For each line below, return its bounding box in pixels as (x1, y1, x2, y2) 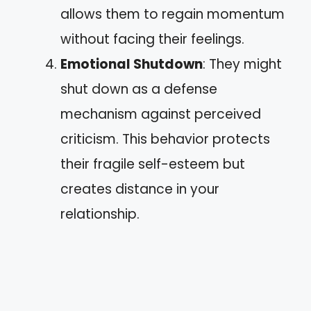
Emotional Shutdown (60, 55, 203, 74)
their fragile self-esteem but (60, 155, 245, 174)
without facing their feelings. (60, 30, 244, 49)
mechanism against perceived (60, 105, 261, 124)
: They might (203, 55, 282, 74)
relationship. (60, 205, 140, 224)
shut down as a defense (60, 80, 217, 99)
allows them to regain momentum (60, 5, 285, 24)
